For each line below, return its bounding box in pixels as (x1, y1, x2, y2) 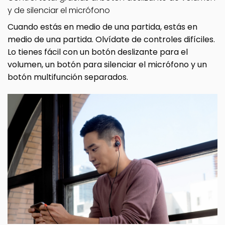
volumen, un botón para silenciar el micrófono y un (8, 59, 207, 71)
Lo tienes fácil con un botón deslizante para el (8, 46, 188, 58)
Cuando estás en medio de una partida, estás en (8, 21, 197, 33)
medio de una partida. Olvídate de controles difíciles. (8, 34, 215, 46)
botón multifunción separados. (8, 71, 128, 83)
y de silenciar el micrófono (8, 5, 110, 17)
